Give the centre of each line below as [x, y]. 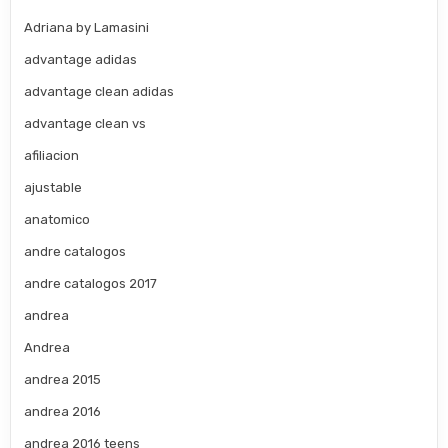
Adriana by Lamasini [87, 28]
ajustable [53, 188]
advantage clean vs [85, 124]
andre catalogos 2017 [91, 284]
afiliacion [52, 156]
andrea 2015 [63, 380]
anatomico [57, 220]
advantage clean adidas [99, 92]
